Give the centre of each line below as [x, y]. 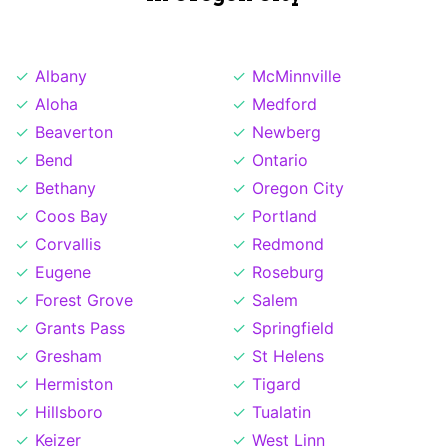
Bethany [65, 188]
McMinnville [296, 76]
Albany [61, 76]
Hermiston [74, 384]
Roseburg [288, 272]
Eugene [63, 272]
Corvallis [68, 244]
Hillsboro [69, 412]
